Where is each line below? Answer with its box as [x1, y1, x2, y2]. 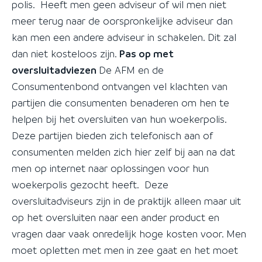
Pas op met [119, 47, 174, 60]
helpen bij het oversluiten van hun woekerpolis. [12, 113, 226, 125]
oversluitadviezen [12, 64, 99, 76]
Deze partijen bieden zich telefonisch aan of [12, 129, 213, 142]
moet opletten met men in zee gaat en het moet [12, 244, 238, 256]
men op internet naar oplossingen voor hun [12, 162, 209, 174]
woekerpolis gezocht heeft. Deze [12, 178, 168, 191]
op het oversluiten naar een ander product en [12, 211, 219, 223]
